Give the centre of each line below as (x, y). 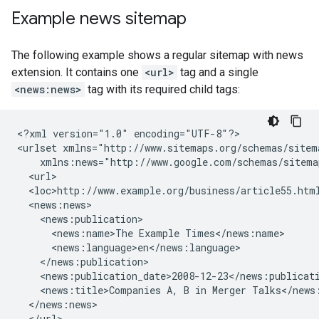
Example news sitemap (99, 19)
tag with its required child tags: (162, 89)
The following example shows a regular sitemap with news (157, 55)
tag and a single (218, 72)
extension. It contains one (77, 72)
